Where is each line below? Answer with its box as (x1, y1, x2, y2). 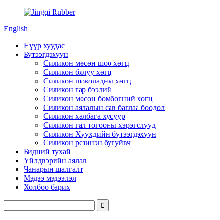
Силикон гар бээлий (43, 85, 111, 94)
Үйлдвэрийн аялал (24, 156, 86, 165)
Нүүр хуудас (24, 41, 65, 50)
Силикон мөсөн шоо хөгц (43, 59, 129, 67)
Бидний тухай (24, 147, 71, 156)
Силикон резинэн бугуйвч (43, 138, 131, 147)
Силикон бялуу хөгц (43, 68, 112, 76)
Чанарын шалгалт (24, 165, 83, 173)
